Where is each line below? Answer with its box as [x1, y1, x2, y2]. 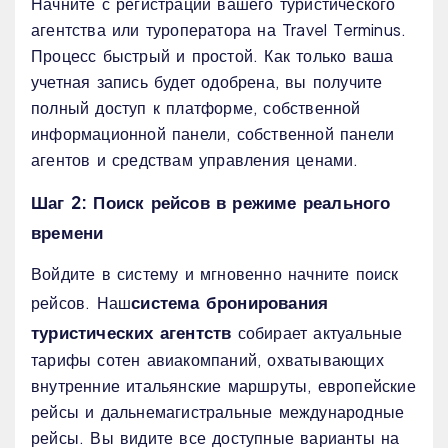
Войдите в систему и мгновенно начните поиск [31, 263, 399, 285]
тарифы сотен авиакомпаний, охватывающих [31, 349, 384, 371]
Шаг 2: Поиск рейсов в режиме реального [31, 191, 391, 214]
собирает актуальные [231, 322, 403, 344]
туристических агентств [31, 321, 232, 344]
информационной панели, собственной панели [31, 123, 395, 145]
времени [31, 221, 104, 244]
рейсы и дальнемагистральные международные [31, 401, 405, 423]
